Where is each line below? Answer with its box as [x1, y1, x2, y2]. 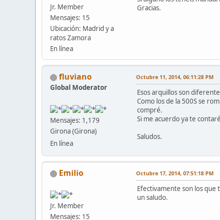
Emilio [59, 167, 83, 179]
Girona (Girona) [50, 127, 97, 136]
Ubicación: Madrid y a [50, 24, 114, 33]
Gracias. [137, 3, 161, 12]
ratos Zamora [50, 33, 91, 43]
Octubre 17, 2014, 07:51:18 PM [136, 169, 214, 177]
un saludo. [137, 193, 168, 202]
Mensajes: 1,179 [50, 116, 100, 125]
